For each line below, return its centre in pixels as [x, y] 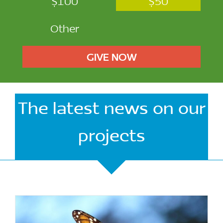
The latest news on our [111, 108]
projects [111, 135]
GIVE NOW [111, 56]
